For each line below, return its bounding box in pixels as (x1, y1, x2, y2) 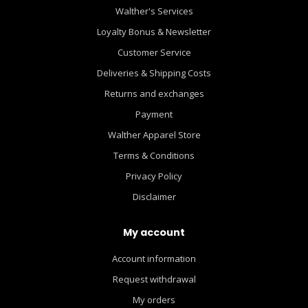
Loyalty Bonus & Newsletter (97, 25, 211, 38)
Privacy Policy (126, 170, 182, 183)
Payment (135, 108, 173, 121)
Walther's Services (115, 5, 193, 18)
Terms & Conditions (113, 149, 195, 162)
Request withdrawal (112, 273, 196, 286)
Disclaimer (132, 190, 176, 203)
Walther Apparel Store (107, 129, 201, 142)
